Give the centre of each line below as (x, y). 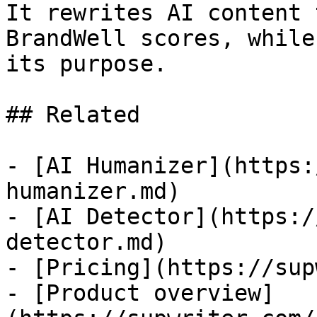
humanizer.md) (93, 191)
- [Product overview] (140, 293)
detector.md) (86, 242)
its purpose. (86, 64)
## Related (73, 115)
